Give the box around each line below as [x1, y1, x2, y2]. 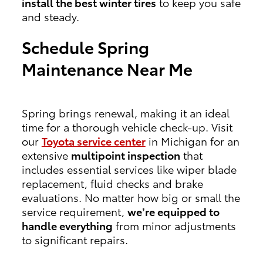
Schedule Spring [21, 35, 149, 58]
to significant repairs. [21, 232, 128, 247]
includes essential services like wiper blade [21, 161, 237, 176]
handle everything [21, 218, 113, 232]
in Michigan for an [145, 133, 240, 148]
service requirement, [21, 204, 127, 218]
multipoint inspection [70, 147, 180, 162]
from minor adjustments [112, 218, 236, 232]
